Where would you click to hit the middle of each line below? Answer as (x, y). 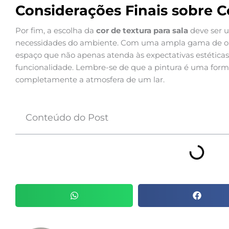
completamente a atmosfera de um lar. (90, 80)
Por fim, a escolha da (56, 31)
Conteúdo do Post (67, 118)
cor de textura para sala (142, 31)
